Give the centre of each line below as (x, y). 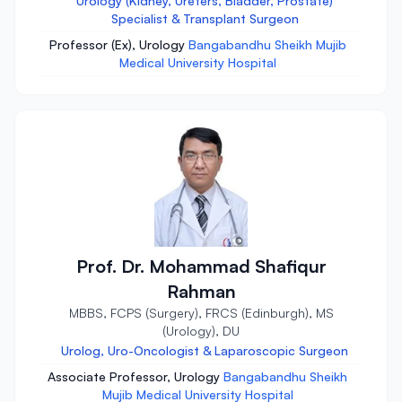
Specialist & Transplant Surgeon (205, 18)
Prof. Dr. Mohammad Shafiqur (201, 266)
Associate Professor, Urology (135, 376)
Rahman (201, 291)
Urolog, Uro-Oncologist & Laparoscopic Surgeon (205, 350)
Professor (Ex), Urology (118, 44)
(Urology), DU (201, 331)
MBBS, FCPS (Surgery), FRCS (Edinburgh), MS (201, 313)
